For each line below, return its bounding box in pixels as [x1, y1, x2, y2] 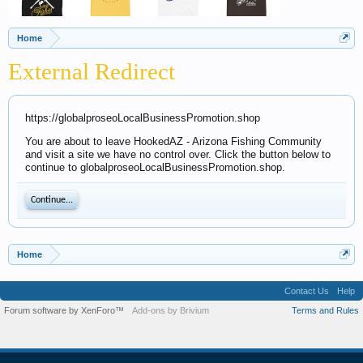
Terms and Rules [292, 305, 359, 315]
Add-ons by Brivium [132, 305, 209, 315]
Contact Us [284, 286, 329, 296]
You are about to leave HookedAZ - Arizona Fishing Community [25, 135, 322, 147]
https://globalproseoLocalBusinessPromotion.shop [25, 112, 260, 124]
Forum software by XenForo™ [4, 305, 124, 315]
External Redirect [8, 58, 175, 84]
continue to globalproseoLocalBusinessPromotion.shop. [25, 161, 285, 173]
